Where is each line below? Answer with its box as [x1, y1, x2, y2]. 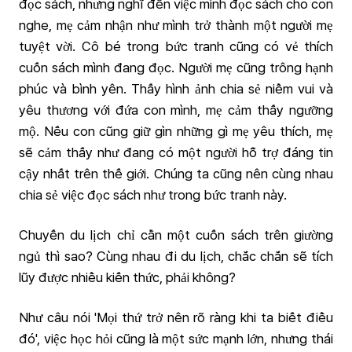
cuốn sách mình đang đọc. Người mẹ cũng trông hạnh [19, 60, 333, 75]
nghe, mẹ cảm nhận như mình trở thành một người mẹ [19, 17, 333, 33]
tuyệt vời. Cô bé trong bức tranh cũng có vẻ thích [19, 38, 333, 54]
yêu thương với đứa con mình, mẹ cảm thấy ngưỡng [19, 102, 333, 118]
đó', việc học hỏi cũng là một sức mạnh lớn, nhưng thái [19, 331, 333, 346]
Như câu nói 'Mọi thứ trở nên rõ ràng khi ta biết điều [19, 310, 333, 325]
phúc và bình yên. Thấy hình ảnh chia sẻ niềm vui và [19, 81, 333, 97]
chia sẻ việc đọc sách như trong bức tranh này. [19, 187, 287, 203]
